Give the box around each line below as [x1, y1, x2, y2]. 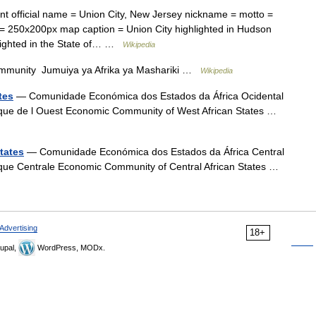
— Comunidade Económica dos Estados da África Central [24, 146, 284, 157]
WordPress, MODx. [35, 243, 105, 252]
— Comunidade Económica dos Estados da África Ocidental [13, 90, 284, 102]
